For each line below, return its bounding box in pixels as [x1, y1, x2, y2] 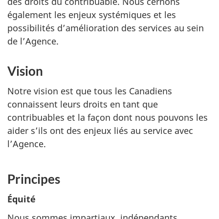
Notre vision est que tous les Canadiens [7, 85, 172, 97]
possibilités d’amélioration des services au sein [7, 22, 204, 34]
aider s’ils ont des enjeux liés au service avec [7, 124, 193, 136]
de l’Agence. [7, 35, 59, 47]
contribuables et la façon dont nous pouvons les [7, 111, 208, 123]
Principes [7, 171, 60, 187]
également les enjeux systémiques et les [7, 9, 176, 21]
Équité [7, 193, 36, 205]
